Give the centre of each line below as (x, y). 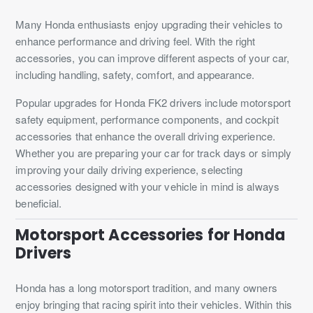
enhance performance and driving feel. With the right (136, 41)
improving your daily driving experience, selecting (129, 169)
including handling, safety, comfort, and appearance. (135, 74)
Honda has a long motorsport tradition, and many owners (146, 287)
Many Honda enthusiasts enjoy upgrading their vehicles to (149, 24)
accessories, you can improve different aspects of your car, (153, 57)
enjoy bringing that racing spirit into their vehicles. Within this (154, 304)
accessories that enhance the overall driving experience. (145, 136)
